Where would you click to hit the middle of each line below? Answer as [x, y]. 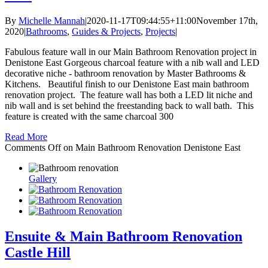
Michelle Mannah [52, 20]
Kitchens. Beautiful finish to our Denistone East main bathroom [127, 84]
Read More [26, 136]
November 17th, [227, 20]
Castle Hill [38, 252]
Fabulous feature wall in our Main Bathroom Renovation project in [131, 51]
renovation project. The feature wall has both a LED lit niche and [129, 95]
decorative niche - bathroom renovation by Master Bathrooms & [125, 73]
